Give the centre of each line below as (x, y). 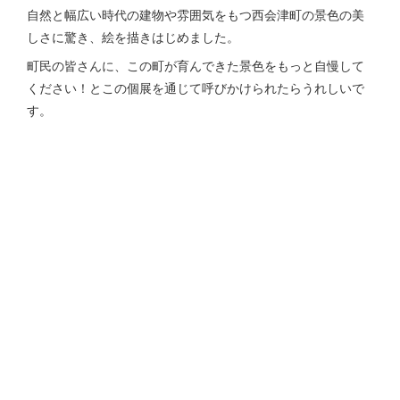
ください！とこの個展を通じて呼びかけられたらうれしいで (196, 87)
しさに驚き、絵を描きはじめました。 (133, 37)
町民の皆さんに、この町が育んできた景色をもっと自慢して (196, 65)
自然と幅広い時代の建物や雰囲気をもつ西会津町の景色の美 (196, 14)
